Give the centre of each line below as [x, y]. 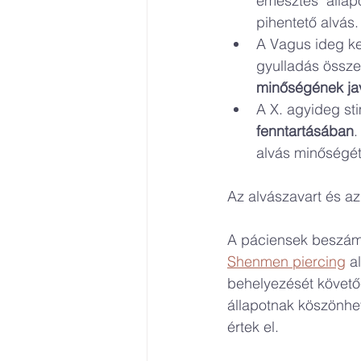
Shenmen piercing [286, 261]
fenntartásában [305, 131]
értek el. [253, 327]
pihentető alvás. [307, 22]
